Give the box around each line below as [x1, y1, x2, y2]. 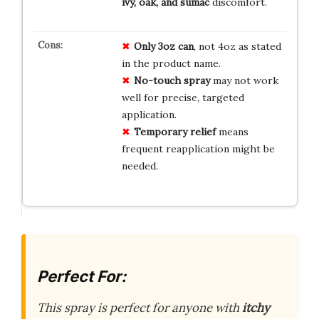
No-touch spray [133, 74, 210, 88]
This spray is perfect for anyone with [37, 299, 242, 315]
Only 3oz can [133, 40, 194, 53]
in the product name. [121, 57, 221, 70]
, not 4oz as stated [193, 40, 281, 53]
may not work [209, 74, 278, 88]
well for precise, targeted [121, 91, 244, 105]
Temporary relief [133, 125, 216, 139]
